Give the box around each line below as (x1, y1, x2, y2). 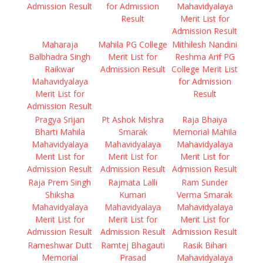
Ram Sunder (181, 177, 228, 188)
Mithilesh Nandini (172, 39, 237, 50)
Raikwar (45, 63, 75, 75)
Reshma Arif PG (174, 51, 235, 62)
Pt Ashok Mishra (102, 114, 164, 125)
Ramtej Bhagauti (100, 240, 165, 251)
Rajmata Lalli (108, 177, 157, 188)
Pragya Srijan (35, 114, 85, 125)
